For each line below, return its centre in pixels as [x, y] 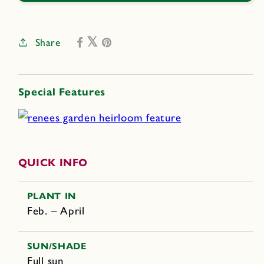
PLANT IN [51, 196]
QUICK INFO [53, 163]
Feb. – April [56, 211]
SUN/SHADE [57, 246]
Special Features [62, 92]
